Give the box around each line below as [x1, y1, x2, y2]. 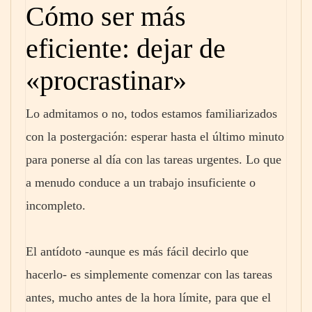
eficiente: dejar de [26, 33, 226, 65]
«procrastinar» [26, 65, 187, 97]
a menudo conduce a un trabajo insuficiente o [26, 175, 256, 190]
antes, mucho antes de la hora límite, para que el [26, 290, 271, 304]
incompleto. [26, 198, 86, 213]
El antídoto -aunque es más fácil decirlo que [26, 244, 249, 258]
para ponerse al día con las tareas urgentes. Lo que [26, 153, 281, 167]
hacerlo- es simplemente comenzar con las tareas [26, 267, 272, 281]
